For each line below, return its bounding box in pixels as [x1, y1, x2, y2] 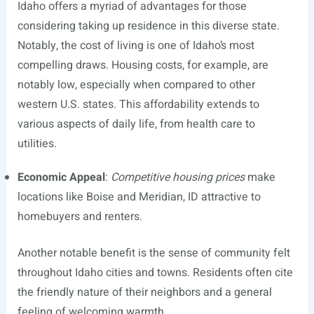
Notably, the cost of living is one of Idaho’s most [17, 37, 254, 54]
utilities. [17, 135, 57, 152]
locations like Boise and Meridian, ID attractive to [17, 189, 261, 205]
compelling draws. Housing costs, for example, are [17, 57, 268, 74]
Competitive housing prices [110, 169, 245, 186]
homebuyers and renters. [17, 208, 142, 225]
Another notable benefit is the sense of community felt [17, 245, 290, 261]
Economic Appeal [17, 169, 105, 186]
